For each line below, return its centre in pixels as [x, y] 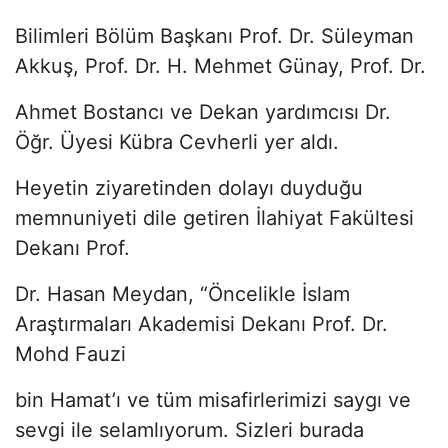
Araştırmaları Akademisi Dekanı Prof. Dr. [201, 323]
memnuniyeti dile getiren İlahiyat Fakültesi [214, 217]
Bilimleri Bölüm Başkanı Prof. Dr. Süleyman [214, 35]
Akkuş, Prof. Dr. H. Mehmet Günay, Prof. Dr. [220, 65]
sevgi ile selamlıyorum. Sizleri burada [189, 429]
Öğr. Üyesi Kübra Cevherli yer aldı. [177, 141]
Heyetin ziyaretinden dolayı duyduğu [189, 187]
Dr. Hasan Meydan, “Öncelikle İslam [182, 293]
